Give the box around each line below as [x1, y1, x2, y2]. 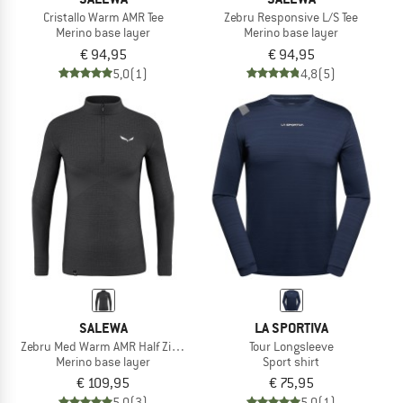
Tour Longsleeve [248, 337, 334, 354]
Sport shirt [263, 353, 319, 370]
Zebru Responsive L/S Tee [224, 8, 358, 25]
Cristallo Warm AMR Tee [42, 8, 164, 25]
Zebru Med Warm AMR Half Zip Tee [21, 337, 197, 354]
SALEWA [78, 318, 128, 337]
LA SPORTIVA [254, 318, 328, 337]
